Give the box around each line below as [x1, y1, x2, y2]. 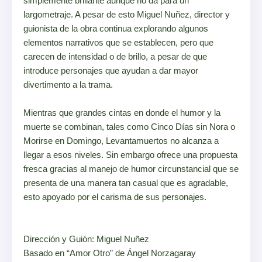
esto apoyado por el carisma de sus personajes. [23, 192, 206, 202]
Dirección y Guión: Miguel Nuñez [23, 234, 149, 244]
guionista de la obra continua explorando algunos [23, 23, 208, 34]
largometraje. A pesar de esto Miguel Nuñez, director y [23, 9, 230, 20]
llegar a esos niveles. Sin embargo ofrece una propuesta [23, 150, 237, 160]
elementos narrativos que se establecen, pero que [23, 37, 213, 48]
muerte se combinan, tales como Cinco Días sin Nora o [23, 122, 235, 132]
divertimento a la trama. [23, 80, 113, 90]
